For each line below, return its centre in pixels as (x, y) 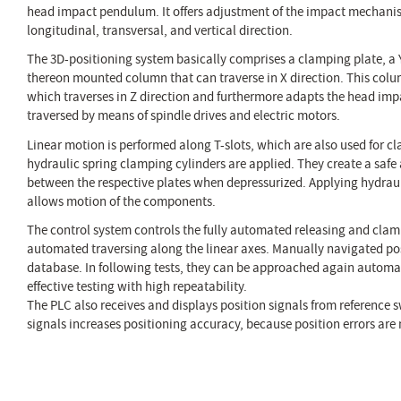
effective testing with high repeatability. (138, 286)
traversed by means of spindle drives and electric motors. (183, 116)
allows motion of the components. (121, 201)
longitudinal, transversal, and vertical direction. (160, 30)
